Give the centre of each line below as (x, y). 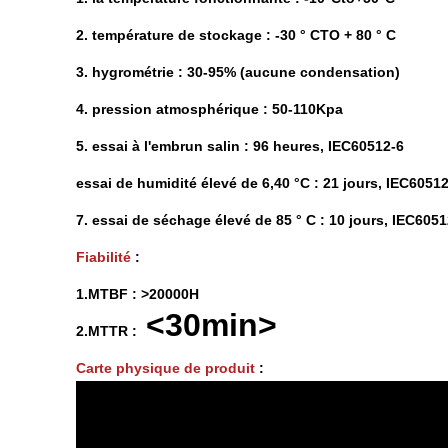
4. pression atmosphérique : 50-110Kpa (209, 109)
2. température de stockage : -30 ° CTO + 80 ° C (236, 35)
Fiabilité (103, 257)
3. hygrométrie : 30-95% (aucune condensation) (238, 72)
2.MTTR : (106, 331)
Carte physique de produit (165, 368)
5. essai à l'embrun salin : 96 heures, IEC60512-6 (240, 146)
